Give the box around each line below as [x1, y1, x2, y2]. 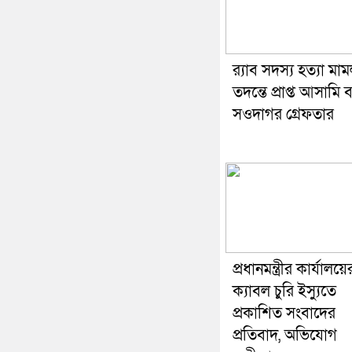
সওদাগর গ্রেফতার [233, 104, 334, 126]
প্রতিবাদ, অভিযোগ [233, 325, 337, 346]
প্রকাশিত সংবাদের [233, 303, 335, 324]
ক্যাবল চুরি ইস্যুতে [233, 281, 336, 302]
